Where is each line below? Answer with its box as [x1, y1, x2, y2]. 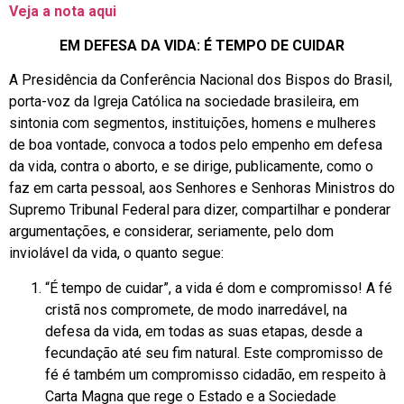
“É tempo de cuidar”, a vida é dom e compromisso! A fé [45, 279, 392, 297]
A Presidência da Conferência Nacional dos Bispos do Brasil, [9, 71, 392, 89]
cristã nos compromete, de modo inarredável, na [45, 300, 347, 318]
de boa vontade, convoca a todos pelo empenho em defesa [9, 136, 382, 154]
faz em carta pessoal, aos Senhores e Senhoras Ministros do [9, 179, 395, 197]
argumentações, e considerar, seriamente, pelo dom [9, 223, 334, 241]
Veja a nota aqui [9, 2, 116, 20]
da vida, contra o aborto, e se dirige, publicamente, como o [9, 158, 373, 176]
